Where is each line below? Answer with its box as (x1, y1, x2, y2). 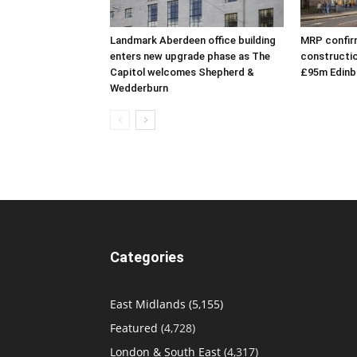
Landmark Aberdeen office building (110, 34, 276, 46)
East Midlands (110, 296, 186, 312)
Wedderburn (110, 82, 168, 94)
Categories (110, 249, 184, 265)
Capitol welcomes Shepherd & (110, 66, 254, 78)
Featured (110, 320, 158, 335)
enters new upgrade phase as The (110, 50, 270, 62)
